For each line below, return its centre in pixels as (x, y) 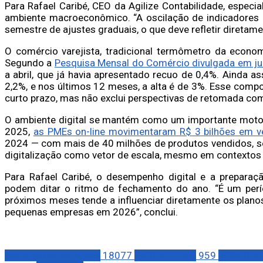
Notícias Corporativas (53, 255)
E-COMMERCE (165, 255)
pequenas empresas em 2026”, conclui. (91, 212)
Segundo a (30, 63)
